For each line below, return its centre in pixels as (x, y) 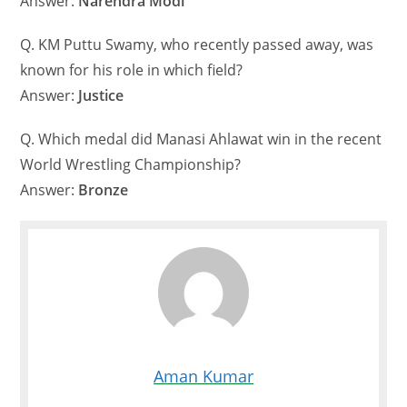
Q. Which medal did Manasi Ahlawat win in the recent (201, 139)
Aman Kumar (203, 377)
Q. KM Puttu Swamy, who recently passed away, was (197, 45)
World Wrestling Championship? (131, 165)
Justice (101, 96)
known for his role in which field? (132, 70)
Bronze (104, 190)
